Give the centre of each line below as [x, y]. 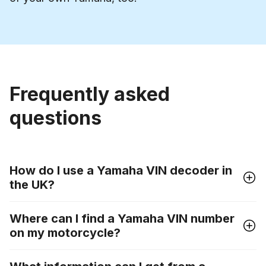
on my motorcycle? [65, 232]
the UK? [32, 184]
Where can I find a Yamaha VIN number [122, 218]
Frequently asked [90, 94]
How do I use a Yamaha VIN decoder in [121, 170]
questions [56, 118]
